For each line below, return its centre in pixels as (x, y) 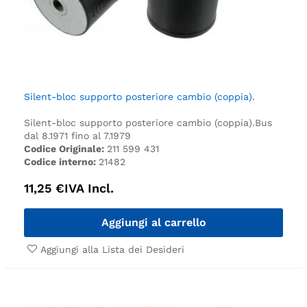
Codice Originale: (65, 148)
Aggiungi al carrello (153, 222)
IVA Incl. (89, 188)
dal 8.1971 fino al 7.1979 (77, 135)
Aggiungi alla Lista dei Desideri (112, 249)
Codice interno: (61, 161)
